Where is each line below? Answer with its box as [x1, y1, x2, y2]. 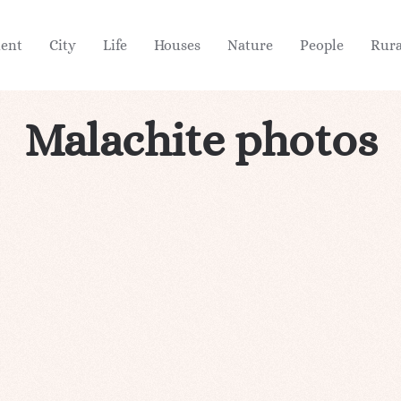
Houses [154, 36, 200, 54]
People [300, 36, 344, 54]
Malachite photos [24, 113, 377, 166]
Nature [227, 36, 273, 54]
